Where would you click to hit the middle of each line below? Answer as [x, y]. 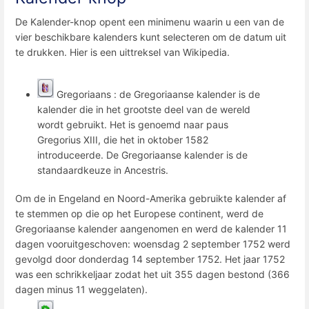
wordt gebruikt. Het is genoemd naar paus [133, 124]
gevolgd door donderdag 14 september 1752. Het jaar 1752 [150, 259]
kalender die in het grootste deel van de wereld [144, 109]
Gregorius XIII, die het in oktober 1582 [123, 139]
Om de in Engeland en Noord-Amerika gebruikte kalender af [151, 198]
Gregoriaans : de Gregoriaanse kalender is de [157, 94]
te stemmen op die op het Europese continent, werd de [139, 213]
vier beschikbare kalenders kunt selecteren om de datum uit [151, 37]
